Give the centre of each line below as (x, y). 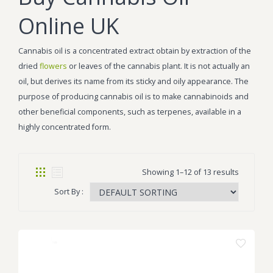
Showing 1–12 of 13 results (190, 172)
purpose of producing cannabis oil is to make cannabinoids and (133, 97)
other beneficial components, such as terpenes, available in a (130, 112)
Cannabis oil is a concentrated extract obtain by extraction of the (135, 51)
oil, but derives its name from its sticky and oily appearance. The (133, 81)
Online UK (69, 26)
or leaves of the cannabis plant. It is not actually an (158, 66)
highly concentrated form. (65, 127)
